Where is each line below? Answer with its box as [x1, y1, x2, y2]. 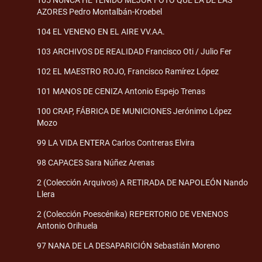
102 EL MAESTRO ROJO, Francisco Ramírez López [37, 66, 219, 76]
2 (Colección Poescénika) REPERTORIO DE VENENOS [37, 209, 228, 219]
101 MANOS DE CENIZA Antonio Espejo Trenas [37, 86, 205, 96]
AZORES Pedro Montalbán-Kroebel [37, 6, 162, 16]
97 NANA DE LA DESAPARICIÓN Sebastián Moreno [37, 240, 220, 250]
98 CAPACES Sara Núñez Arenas [37, 157, 154, 167]
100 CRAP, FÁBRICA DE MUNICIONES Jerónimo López [37, 106, 232, 116]
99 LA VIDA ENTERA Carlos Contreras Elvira [37, 137, 195, 147]
